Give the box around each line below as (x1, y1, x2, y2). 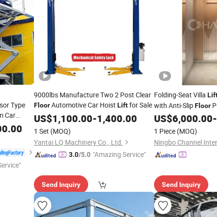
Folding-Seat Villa (154, 90, 207, 99)
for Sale (127, 100, 152, 109)
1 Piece (154, 126, 175, 136)
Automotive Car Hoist (49, 100, 117, 109)
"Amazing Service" (93, 150, 146, 159)
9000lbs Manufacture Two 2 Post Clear (33, 90, 151, 99)
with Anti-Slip (154, 101, 195, 110)
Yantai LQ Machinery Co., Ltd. (33, 138, 123, 147)
